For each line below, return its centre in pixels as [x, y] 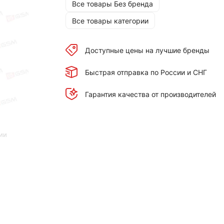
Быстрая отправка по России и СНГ [146, 72]
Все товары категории [110, 20]
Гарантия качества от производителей [150, 94]
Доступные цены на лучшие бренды [147, 50]
